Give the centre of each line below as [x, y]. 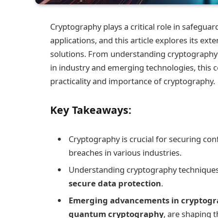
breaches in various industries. [125, 152]
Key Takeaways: [91, 109]
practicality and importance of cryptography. [133, 81]
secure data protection [115, 183]
